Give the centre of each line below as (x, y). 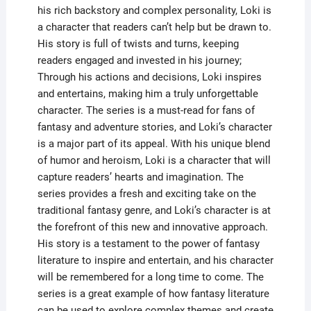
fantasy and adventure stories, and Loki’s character (154, 127)
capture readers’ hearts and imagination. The (140, 177)
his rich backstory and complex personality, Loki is (154, 10)
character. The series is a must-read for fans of (146, 110)
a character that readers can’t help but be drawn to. (154, 27)
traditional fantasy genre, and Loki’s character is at (154, 210)
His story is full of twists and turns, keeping (138, 43)
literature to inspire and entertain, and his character (155, 260)
